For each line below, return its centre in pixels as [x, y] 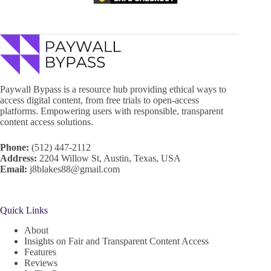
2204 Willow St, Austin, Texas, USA [110, 158]
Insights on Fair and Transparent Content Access [116, 241]
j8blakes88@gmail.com [75, 169]
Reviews [41, 263]
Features [40, 252]
